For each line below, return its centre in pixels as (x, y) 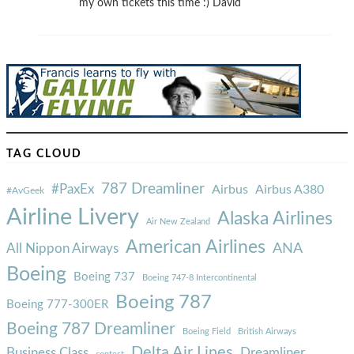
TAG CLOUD (44, 154)
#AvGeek (25, 191)
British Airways (267, 332)
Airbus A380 (290, 190)
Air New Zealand (178, 222)
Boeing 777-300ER (57, 305)
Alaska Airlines (275, 219)
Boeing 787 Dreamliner (91, 330)
